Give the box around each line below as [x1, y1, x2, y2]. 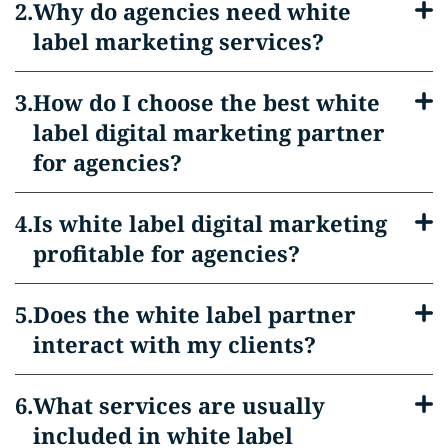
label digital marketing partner [33, 116, 385, 147]
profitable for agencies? [33, 237, 300, 268]
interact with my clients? [33, 328, 316, 359]
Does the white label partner [33, 298, 356, 329]
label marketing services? [33, 25, 324, 56]
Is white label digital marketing [33, 207, 387, 238]
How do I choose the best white [33, 86, 380, 117]
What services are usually [33, 389, 325, 420]
